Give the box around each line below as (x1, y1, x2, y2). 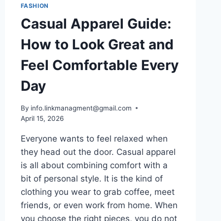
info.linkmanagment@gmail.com (30, 104, 132, 112)
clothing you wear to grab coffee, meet (20, 186, 175, 197)
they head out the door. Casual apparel (20, 147, 176, 157)
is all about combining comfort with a (20, 160, 168, 170)
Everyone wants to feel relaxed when (20, 133, 168, 144)
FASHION (20, 2, 49, 10)
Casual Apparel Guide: (20, 15, 171, 33)
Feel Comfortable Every (20, 57, 179, 74)
